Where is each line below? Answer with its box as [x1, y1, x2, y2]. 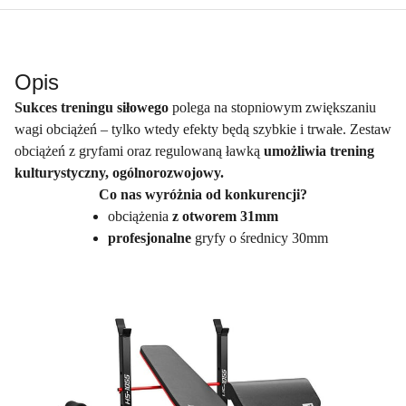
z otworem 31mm [171, 208, 278, 224]
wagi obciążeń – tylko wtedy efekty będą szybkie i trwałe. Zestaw [14, 121, 391, 137]
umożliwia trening [264, 142, 374, 159]
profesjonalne [107, 229, 195, 246]
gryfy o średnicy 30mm [194, 229, 328, 246]
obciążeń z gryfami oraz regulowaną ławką [14, 142, 264, 159]
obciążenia [107, 208, 172, 224]
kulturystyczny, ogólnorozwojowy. [14, 164, 224, 180]
